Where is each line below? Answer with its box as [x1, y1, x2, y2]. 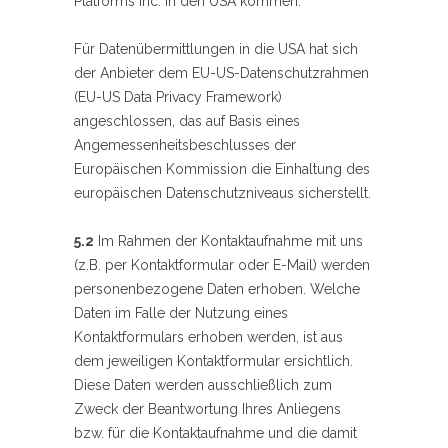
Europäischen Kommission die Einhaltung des [74, 161, 370, 178]
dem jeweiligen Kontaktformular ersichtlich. [74, 353, 353, 370]
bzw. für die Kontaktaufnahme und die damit [74, 425, 357, 442]
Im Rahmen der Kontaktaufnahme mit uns [94, 233, 363, 250]
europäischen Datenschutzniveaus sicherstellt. [74, 185, 371, 202]
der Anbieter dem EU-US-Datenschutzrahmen [74, 65, 369, 82]
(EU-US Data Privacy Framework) [74, 89, 282, 106]
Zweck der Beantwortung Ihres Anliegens [74, 401, 341, 418]
